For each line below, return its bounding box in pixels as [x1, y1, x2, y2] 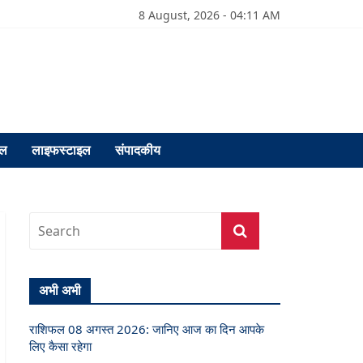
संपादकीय [115, 141, 160, 159]
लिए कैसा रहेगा [29, 338, 92, 354]
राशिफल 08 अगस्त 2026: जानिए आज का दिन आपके [29, 321, 264, 337]
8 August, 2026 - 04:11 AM [139, 7, 280, 23]
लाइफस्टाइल [32, 141, 91, 159]
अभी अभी [39, 281, 81, 299]
